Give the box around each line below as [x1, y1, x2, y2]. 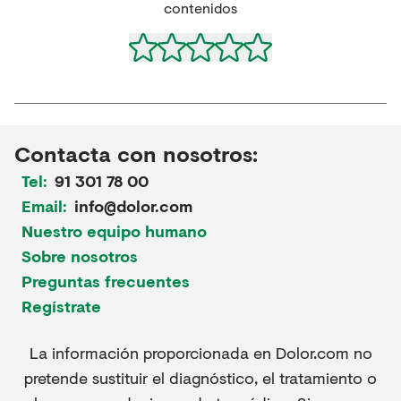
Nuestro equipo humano [21, 218, 207, 243]
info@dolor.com [74, 193, 192, 218]
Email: [21, 193, 67, 218]
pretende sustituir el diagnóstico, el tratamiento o [24, 365, 377, 389]
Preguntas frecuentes [21, 269, 190, 293]
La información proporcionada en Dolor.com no [29, 340, 372, 364]
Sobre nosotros [21, 243, 138, 268]
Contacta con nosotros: [14, 137, 258, 169]
